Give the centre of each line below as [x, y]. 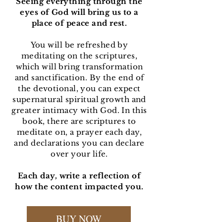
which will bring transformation [79, 67]
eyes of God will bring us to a [79, 12]
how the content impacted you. [79, 187]
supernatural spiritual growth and [79, 100]
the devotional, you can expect [79, 89]
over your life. [79, 154]
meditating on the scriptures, [79, 56]
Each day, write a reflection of [79, 176]
